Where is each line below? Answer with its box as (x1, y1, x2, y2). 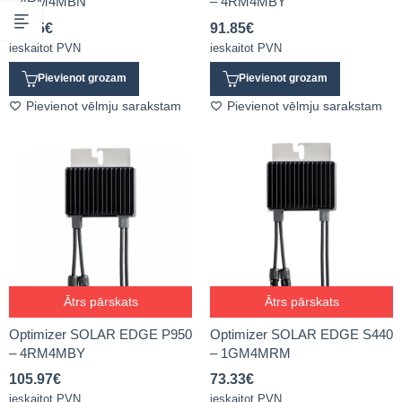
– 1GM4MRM (210, 345, 291, 361)
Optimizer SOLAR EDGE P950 (9, 326, 192, 342)
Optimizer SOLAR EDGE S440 (210, 326, 393, 342)
